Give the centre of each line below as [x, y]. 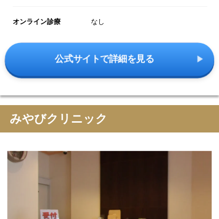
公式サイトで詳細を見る [105, 59]
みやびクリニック [59, 118]
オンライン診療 [37, 21]
